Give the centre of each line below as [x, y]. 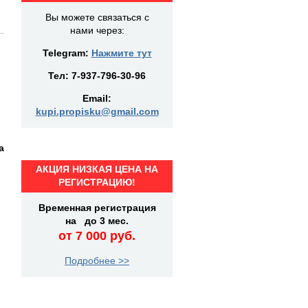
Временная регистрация [97, 208]
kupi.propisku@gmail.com [97, 111]
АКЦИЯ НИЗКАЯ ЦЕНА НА [97, 169]
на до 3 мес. [97, 221]
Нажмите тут [121, 53]
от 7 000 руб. [97, 236]
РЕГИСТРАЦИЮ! [97, 182]
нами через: [97, 30]
